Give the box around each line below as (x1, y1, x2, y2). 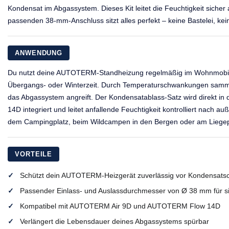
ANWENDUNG (15, 49, 63, 57)
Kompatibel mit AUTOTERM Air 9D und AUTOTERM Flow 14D (20, 201, 220, 210)
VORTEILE (15, 150, 53, 158)
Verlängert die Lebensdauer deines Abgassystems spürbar (20, 217, 209, 225)
